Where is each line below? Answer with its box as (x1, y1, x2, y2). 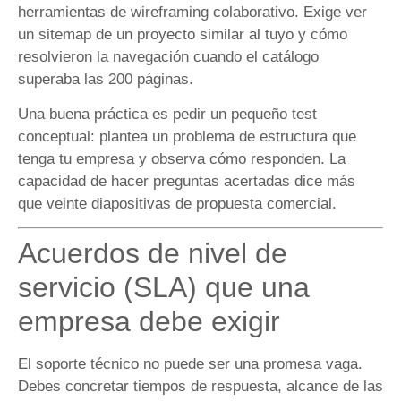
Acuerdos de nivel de (18, 237, 287, 270)
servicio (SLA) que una (18, 271, 310, 304)
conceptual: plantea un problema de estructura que (18, 128, 356, 146)
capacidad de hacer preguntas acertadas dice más (18, 173, 355, 191)
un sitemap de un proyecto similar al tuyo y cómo (18, 25, 347, 43)
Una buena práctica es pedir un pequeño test (18, 106, 317, 124)
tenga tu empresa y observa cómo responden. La (18, 150, 346, 168)
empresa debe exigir (18, 305, 280, 338)
